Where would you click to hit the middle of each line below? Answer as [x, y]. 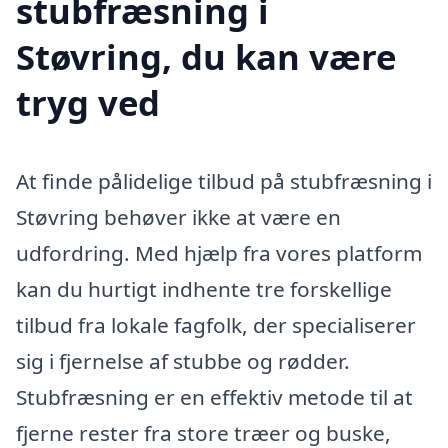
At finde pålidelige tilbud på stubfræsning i [224, 181]
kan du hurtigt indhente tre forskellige [204, 289]
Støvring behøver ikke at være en [178, 217]
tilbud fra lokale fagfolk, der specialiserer [216, 325]
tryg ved [88, 103]
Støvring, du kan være [206, 57]
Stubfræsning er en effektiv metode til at [214, 397]
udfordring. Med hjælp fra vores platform [219, 253]
